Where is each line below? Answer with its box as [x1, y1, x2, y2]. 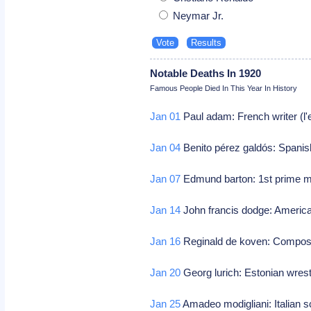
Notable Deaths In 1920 [150, 67, 262, 79]
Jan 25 [150, 297, 181, 310]
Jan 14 [150, 203, 181, 216]
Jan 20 [150, 266, 181, 278]
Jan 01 [150, 110, 181, 122]
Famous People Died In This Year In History [150, 83, 298, 92]
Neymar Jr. [170, 9, 224, 22]
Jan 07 [150, 172, 181, 185]
